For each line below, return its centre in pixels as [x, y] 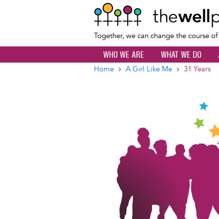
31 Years [197, 69]
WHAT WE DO [181, 55]
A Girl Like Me [149, 69]
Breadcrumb [128, 78]
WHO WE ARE [124, 55]
